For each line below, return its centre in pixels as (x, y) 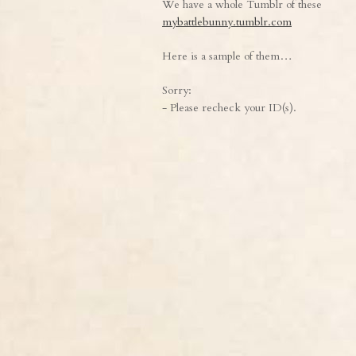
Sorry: (177, 91)
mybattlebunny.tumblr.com (227, 22)
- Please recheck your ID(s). (229, 108)
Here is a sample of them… (227, 56)
